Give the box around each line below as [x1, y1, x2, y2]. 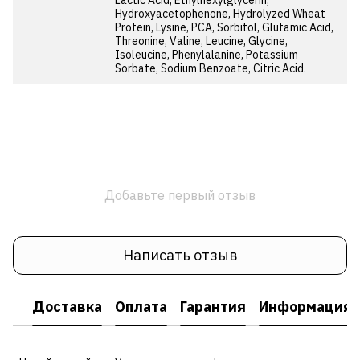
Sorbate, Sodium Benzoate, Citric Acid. [115, 60, 306, 76]
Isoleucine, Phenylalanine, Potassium [115, 47, 298, 62]
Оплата [115, 297, 167, 317]
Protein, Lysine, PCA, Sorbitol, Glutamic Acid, [115, 19, 333, 35]
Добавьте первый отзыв [104, 186, 256, 203]
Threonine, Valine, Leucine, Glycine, [115, 33, 288, 48]
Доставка [32, 297, 102, 317]
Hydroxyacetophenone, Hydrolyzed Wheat [115, 6, 325, 21]
